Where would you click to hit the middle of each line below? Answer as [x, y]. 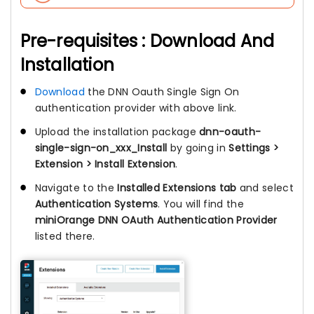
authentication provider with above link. [136, 108]
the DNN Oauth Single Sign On [162, 92]
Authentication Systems [96, 204]
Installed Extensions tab [177, 188]
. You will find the [201, 204]
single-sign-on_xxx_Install [101, 148]
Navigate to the [76, 188]
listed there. [65, 237]
